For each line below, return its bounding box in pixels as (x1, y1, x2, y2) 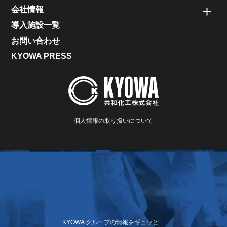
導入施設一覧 (11, 20, 60, 29)
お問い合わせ (11, 36, 60, 45)
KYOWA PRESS (11, 51, 72, 60)
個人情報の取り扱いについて (74, 117, 153, 124)
